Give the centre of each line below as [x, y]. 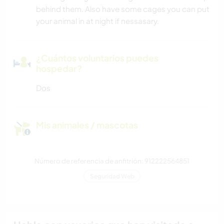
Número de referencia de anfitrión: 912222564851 [112, 160]
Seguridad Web [112, 176]
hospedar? [59, 68]
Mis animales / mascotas [87, 125]
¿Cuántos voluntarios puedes [97, 58]
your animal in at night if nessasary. [97, 20]
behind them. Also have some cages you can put [123, 8]
